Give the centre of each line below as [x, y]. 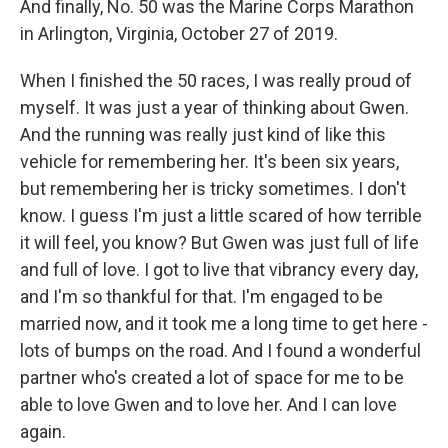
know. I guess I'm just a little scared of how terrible [221, 215]
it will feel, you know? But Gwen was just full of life [219, 242]
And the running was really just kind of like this [203, 134]
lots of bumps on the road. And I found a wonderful [220, 350]
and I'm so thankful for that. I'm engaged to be [201, 296]
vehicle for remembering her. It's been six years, [209, 161]
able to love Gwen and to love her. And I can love [208, 404]
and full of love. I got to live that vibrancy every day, [219, 269]
